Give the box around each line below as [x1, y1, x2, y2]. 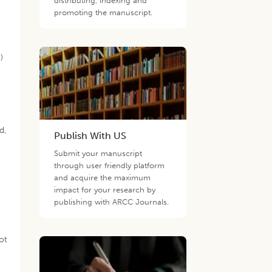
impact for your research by [54, 185, 156, 194]
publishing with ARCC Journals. [54, 197, 169, 206]
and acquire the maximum [54, 173, 151, 182]
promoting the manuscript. [54, 8, 153, 17]
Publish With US [54, 130, 127, 141]
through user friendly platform [54, 161, 165, 170]
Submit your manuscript [54, 149, 143, 158]
